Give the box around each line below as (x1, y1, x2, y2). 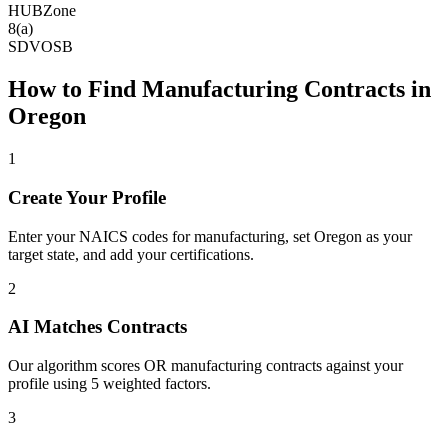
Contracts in (298, 76, 431, 103)
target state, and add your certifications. (8, 245, 254, 263)
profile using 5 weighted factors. (8, 375, 211, 393)
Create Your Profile (8, 186, 166, 208)
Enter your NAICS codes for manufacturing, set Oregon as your (8, 227, 412, 245)
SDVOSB (8, 38, 73, 56)
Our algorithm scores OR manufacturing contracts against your (8, 357, 403, 375)
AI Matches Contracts (8, 316, 187, 338)
